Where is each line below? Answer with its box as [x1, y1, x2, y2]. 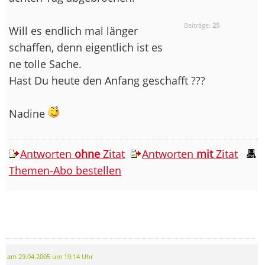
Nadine [9, 106, 48, 121]
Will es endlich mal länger [9, 23, 138, 38]
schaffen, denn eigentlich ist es [9, 40, 163, 54]
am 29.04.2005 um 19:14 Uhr [7, 252, 93, 261]
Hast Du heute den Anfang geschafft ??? [9, 73, 205, 88]
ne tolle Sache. [9, 56, 82, 71]
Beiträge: [184, 21, 213, 30]
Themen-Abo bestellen [9, 163, 121, 177]
